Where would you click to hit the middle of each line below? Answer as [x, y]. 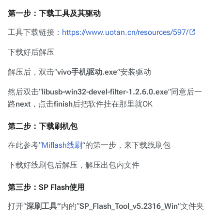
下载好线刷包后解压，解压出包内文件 [74, 165]
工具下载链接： [35, 32]
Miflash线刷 [62, 145]
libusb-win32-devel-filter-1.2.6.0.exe [105, 92]
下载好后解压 [31, 52]
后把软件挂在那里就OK [113, 104]
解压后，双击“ [32, 72]
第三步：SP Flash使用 [46, 187]
